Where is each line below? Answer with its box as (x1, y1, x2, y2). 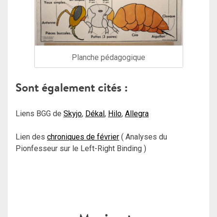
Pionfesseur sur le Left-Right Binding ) (15, 143, 146, 153)
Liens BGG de (15, 108, 63, 118)
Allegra (125, 108, 149, 118)
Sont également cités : (15, 79, 128, 95)
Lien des (15, 132, 47, 141)
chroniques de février (47, 132, 119, 141)
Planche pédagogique (72, 52, 145, 62)
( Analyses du (119, 132, 167, 141)
